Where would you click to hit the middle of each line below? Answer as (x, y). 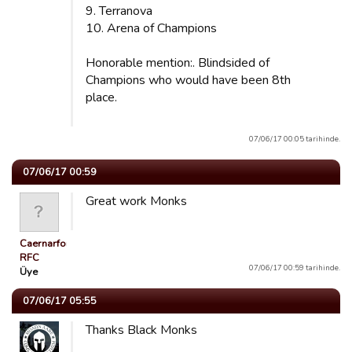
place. (101, 97)
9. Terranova (119, 11)
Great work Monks (136, 201)
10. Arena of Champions (151, 28)
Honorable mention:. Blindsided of (178, 63)
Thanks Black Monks (141, 330)
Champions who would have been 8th (188, 80)
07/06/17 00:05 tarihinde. (295, 139)
